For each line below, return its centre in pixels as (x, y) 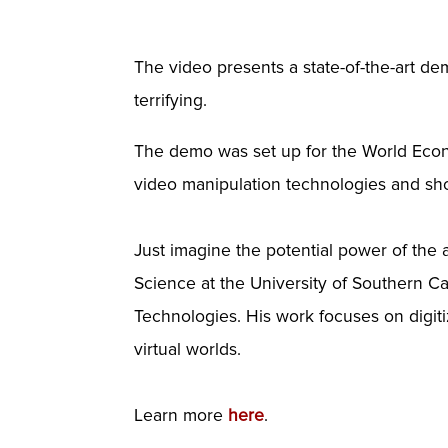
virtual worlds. (188, 349)
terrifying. (173, 101)
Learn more (181, 415)
